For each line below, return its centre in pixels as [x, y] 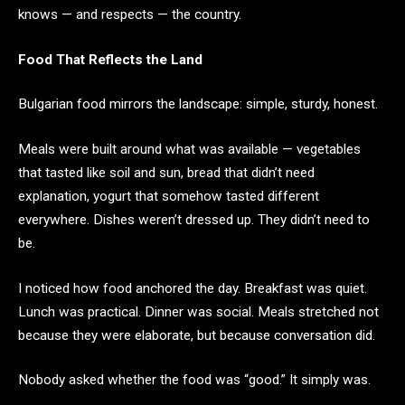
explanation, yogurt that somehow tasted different [169, 197]
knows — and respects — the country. [130, 15]
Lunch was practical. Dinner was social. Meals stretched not [198, 311]
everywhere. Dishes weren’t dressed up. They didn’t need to [194, 220]
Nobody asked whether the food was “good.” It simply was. [194, 380]
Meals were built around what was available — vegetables [189, 150]
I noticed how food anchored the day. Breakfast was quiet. [193, 288]
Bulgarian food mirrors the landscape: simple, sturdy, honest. [198, 104]
